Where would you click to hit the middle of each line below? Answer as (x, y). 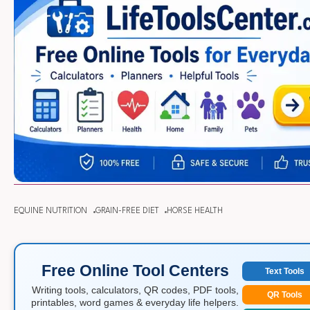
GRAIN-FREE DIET (127, 211)
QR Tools (284, 294)
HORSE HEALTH (195, 211)
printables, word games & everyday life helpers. (135, 303)
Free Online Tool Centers (135, 271)
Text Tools (284, 271)
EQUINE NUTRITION (51, 211)
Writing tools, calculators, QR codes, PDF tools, (135, 290)
